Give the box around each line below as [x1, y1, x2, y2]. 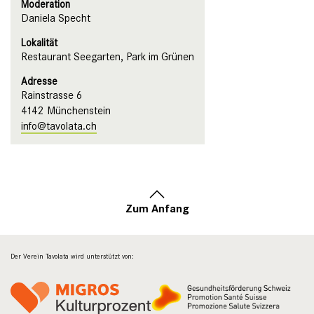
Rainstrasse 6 [21, 89, 83, 102]
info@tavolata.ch [21, 120, 97, 132]
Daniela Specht [21, 12, 90, 25]
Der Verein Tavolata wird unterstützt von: [11, 252, 134, 261]
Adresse [21, 75, 57, 88]
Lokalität [21, 36, 57, 49]
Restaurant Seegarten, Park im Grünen [21, 50, 194, 63]
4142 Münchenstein [21, 104, 111, 117]
